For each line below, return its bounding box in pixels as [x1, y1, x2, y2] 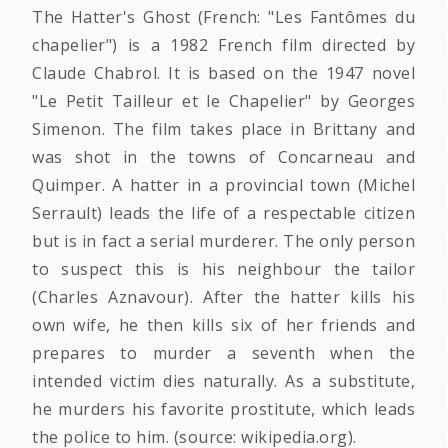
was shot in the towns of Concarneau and [32, 145, 415, 168]
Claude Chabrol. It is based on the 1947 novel [32, 61, 415, 84]
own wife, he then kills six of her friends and [32, 313, 415, 336]
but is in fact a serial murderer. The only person [32, 229, 415, 252]
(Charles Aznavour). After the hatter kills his [32, 285, 415, 308]
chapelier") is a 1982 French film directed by [32, 33, 415, 56]
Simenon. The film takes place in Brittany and [32, 117, 415, 140]
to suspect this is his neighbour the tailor [32, 257, 415, 280]
